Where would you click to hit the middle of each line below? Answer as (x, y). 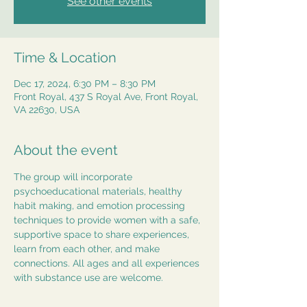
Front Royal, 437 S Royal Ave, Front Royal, (106, 97)
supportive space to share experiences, (103, 234)
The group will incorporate (74, 177)
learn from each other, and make (88, 249)
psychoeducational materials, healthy (99, 191)
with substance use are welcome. (88, 278)
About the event (66, 150)
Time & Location (65, 58)
